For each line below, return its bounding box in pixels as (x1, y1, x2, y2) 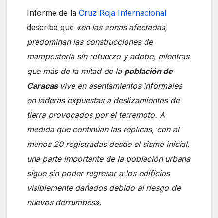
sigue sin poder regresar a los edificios (27, 168, 170, 178)
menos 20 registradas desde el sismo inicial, (27, 139, 190, 149)
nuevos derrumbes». (27, 197, 102, 207)
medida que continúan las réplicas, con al (27, 124, 179, 134)
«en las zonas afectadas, (76, 22, 167, 32)
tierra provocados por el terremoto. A (27, 109, 165, 120)
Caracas (27, 80, 60, 91)
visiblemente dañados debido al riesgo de (27, 182, 181, 193)
